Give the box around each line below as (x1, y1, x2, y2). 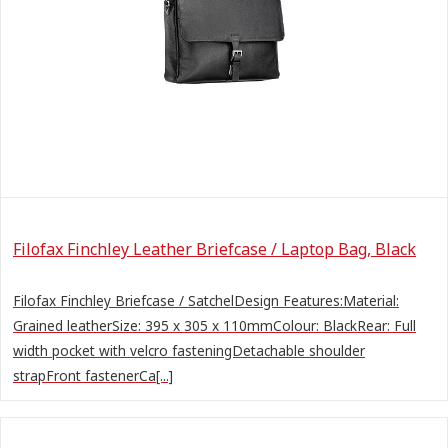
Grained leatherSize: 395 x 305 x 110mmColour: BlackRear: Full (13, 315, 416, 335)
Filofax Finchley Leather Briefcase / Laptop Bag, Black (13, 237, 416, 260)
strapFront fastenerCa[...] (13, 365, 173, 385)
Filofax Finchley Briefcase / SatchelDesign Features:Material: (13, 290, 399, 310)
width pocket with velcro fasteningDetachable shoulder (13, 340, 365, 360)
